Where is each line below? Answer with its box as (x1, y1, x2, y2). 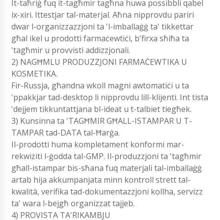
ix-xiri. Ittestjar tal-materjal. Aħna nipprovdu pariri (11, 9, 194, 20)
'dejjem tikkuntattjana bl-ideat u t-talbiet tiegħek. (11, 103, 192, 114)
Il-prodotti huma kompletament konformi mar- (11, 138, 184, 150)
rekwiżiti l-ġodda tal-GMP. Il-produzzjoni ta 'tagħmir (11, 150, 201, 162)
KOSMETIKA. (11, 68, 57, 79)
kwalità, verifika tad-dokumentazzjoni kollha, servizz (11, 186, 203, 197)
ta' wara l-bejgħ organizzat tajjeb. (11, 197, 135, 209)
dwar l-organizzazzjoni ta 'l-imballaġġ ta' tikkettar (11, 21, 193, 32)
